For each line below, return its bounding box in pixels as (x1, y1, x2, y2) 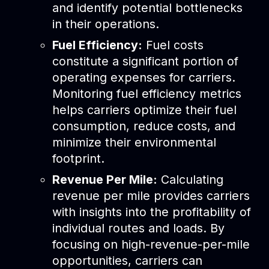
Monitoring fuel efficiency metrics (52, 86, 241, 101)
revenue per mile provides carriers (52, 188, 250, 203)
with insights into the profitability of (52, 204, 251, 219)
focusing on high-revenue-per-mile (52, 237, 250, 252)
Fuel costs (142, 37, 204, 52)
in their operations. (52, 16, 159, 31)
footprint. (52, 151, 104, 166)
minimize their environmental (52, 134, 216, 150)
